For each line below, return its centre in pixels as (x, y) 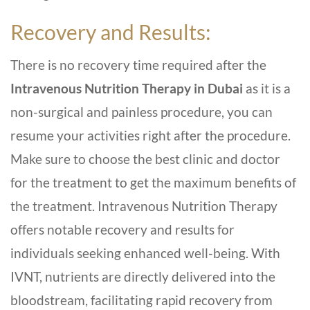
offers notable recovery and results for (122, 230)
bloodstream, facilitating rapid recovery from (142, 300)
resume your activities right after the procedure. (151, 136)
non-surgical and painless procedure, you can (142, 112)
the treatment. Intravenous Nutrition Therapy (144, 206)
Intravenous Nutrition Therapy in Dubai (127, 89)
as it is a (267, 89)
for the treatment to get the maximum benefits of (153, 183)
